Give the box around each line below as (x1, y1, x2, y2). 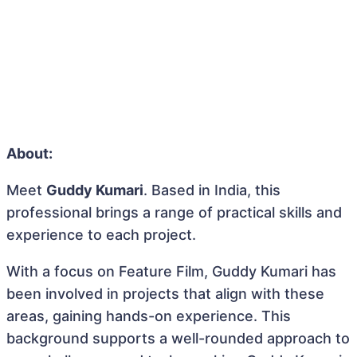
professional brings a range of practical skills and (6, 203, 342, 221)
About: (6, 144, 53, 162)
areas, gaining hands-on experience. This (6, 307, 291, 324)
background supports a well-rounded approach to (6, 329, 350, 347)
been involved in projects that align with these (6, 284, 324, 302)
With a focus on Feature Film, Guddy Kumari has (6, 262, 336, 280)
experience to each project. (6, 226, 196, 243)
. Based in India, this (143, 181, 280, 198)
